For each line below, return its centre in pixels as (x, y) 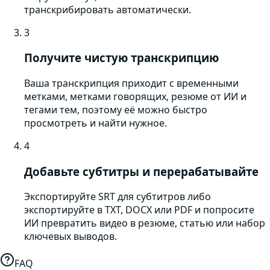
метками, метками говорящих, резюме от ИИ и (135, 96)
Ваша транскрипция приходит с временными (131, 83)
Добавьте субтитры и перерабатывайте (141, 171)
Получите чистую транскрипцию (121, 58)
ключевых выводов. (71, 237)
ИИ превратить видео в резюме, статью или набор (145, 223)
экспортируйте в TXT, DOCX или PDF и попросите (139, 210)
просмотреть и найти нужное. (96, 123)
